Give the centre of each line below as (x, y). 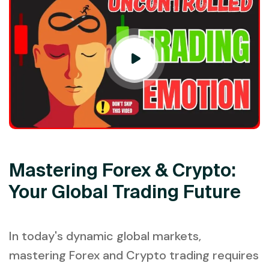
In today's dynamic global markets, (105, 236)
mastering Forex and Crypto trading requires (134, 255)
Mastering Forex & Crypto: (122, 170)
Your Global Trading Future (125, 192)
